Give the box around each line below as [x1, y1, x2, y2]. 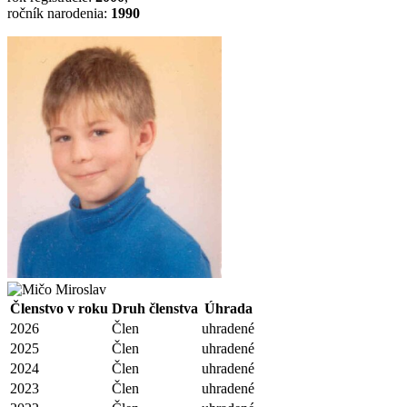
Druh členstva [112, 301, 198, 317]
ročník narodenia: [7, 5, 111, 21]
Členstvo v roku [10, 301, 108, 317]
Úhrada [203, 301, 253, 317]
